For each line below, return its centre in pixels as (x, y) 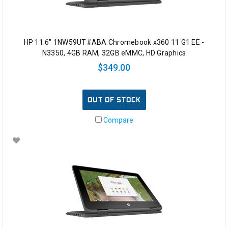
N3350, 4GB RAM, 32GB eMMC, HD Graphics (114, 53)
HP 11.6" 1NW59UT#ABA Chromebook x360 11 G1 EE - (114, 42)
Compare (117, 120)
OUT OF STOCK (114, 100)
